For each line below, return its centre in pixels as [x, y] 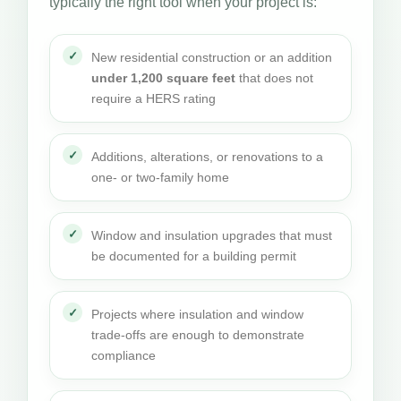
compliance [124, 355]
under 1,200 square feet [163, 78]
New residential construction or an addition [212, 57]
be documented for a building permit [194, 256]
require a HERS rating [154, 98]
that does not [274, 78]
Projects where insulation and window [197, 314]
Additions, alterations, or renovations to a [207, 157]
